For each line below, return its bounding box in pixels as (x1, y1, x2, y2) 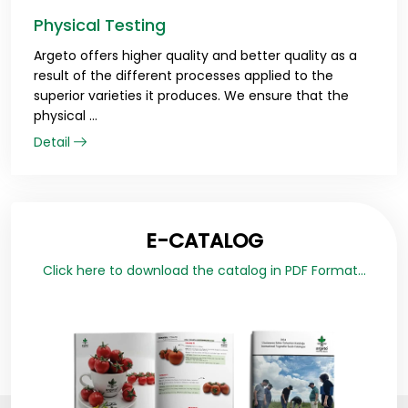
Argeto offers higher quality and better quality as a (34, 46, 357, 66)
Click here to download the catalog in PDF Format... (42, 261, 366, 280)
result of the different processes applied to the (34, 66, 333, 86)
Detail (34, 133, 74, 152)
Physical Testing (34, 14, 166, 37)
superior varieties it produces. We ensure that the (34, 87, 349, 106)
